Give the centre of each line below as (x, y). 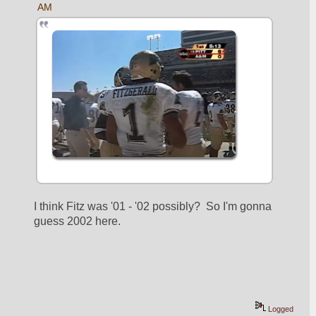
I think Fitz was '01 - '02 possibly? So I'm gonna (153, 206)
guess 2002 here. (78, 221)
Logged (280, 309)
